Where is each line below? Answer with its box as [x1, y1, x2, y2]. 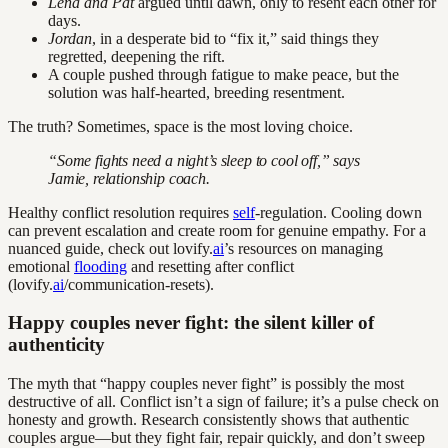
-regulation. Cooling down [255, 203, 422, 221]
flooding [74, 257, 127, 275]
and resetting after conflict [127, 257, 294, 275]
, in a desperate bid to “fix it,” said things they [92, 29, 379, 47]
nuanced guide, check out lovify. [8, 239, 213, 257]
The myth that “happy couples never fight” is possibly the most [8, 375, 404, 393]
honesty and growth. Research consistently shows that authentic [8, 411, 409, 429]
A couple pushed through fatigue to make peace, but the [48, 65, 399, 83]
